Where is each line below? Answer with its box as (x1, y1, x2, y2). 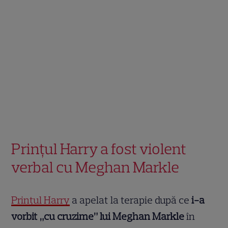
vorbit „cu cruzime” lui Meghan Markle (11, 210, 187, 223)
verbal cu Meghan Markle (11, 158, 180, 177)
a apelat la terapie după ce (70, 194, 190, 207)
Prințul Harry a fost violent (11, 139, 187, 159)
